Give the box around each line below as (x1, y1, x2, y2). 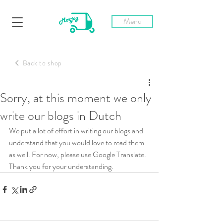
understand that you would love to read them (9, 137, 146, 148)
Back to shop (22, 58, 62, 68)
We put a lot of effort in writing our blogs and (9, 125, 145, 136)
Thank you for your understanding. (9, 161, 113, 172)
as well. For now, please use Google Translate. (9, 149, 148, 160)
